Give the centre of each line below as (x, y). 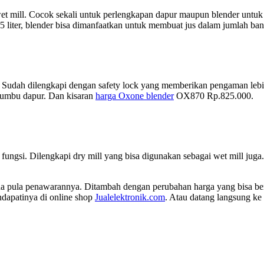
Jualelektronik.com (130, 197)
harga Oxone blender (135, 95)
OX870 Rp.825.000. (214, 95)
